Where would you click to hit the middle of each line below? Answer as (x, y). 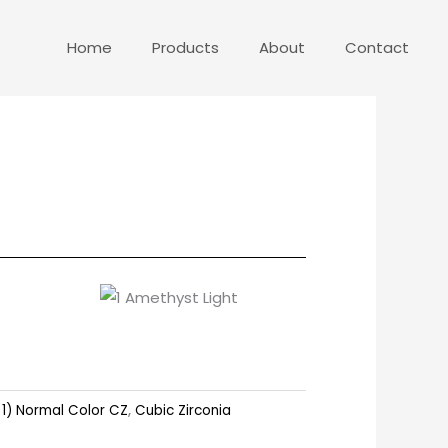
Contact (377, 47)
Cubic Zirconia (183, 410)
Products (186, 47)
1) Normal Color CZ (65, 410)
